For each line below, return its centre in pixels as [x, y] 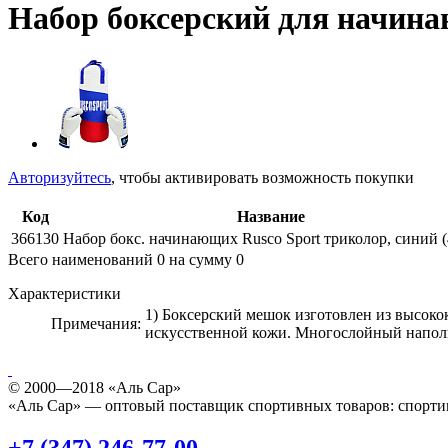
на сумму [200, 259]
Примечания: [96, 323]
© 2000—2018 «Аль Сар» [94, 387]
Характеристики [64, 293]
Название [271, 216]
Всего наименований [82, 259]
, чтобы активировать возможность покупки [262, 177]
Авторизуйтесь [59, 177]
